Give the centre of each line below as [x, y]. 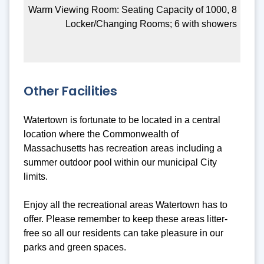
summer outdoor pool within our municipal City [120, 163]
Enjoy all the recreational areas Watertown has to [126, 205]
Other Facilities [70, 91]
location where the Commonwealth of [101, 134]
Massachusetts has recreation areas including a [123, 148]
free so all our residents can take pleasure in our [123, 233]
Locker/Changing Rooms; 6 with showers [151, 24]
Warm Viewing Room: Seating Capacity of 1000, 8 [133, 9]
